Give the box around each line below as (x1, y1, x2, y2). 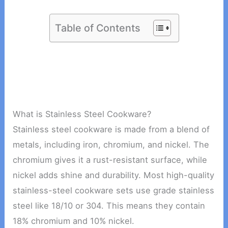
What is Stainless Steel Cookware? (13, 109, 152, 120)
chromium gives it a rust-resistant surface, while (13, 155, 208, 165)
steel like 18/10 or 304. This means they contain (13, 201, 206, 211)
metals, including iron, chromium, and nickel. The (13, 139, 210, 150)
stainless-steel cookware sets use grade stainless (13, 185, 215, 196)
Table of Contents (54, 21, 140, 34)
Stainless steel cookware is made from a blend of (13, 124, 210, 135)
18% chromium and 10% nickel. (13, 216, 135, 226)
